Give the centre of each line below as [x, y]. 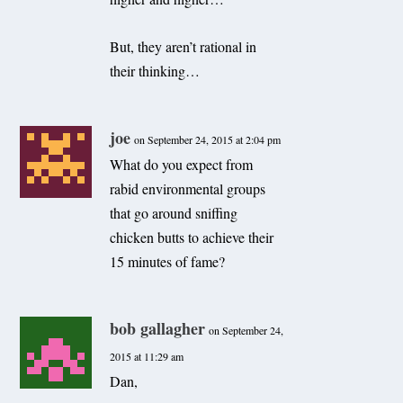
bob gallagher [158, 328]
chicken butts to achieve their [192, 237]
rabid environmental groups [188, 188]
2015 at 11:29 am [147, 356]
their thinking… [155, 70]
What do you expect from [182, 164]
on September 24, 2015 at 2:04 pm [208, 139]
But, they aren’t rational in [184, 46]
